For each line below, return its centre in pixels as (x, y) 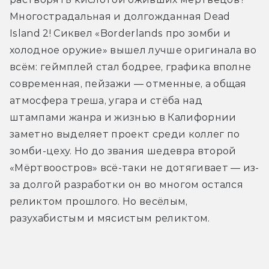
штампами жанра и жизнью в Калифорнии (123, 117)
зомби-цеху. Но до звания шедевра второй (123, 151)
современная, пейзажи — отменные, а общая (128, 83)
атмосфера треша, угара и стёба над (106, 100)
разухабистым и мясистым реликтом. (110, 218)
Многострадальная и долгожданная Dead (120, 16)
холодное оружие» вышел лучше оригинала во (133, 50)
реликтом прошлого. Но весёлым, (99, 201)
